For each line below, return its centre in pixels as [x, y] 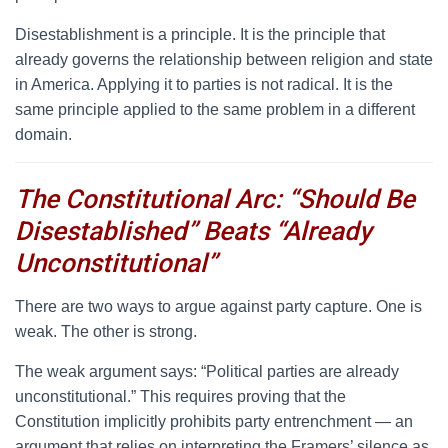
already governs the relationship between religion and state [224, 59]
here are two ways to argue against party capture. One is [223, 306]
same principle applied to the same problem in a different [215, 109]
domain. [43, 134]
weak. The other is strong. [106, 331]
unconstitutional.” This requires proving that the [180, 396]
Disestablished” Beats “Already [193, 231]
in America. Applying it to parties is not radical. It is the [204, 84]
